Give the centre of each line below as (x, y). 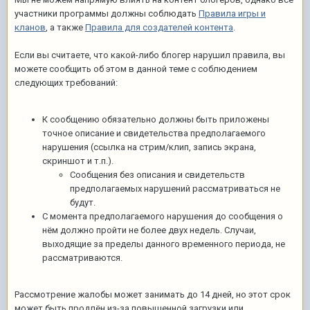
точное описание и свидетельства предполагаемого (154, 134)
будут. (84, 203)
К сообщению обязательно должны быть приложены (156, 120)
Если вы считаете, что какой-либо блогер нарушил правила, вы (150, 55)
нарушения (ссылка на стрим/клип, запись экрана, (149, 147)
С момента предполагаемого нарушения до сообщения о (163, 217)
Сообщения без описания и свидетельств (157, 175)
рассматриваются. (82, 258)
